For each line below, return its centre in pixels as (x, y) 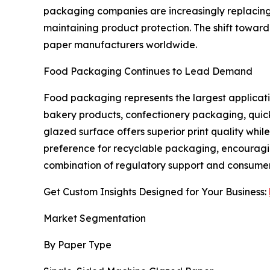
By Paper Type (77, 244)
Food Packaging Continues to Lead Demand (148, 71)
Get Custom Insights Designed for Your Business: (156, 191)
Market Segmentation (95, 218)
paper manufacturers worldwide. (120, 44)
